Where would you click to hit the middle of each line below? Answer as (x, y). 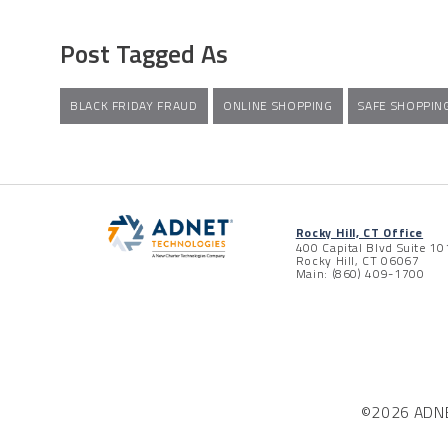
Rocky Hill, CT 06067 (357, 261)
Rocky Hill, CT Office (359, 233)
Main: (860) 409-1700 (360, 274)
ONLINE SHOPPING (278, 106)
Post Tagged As (144, 54)
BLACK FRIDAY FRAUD (134, 106)
